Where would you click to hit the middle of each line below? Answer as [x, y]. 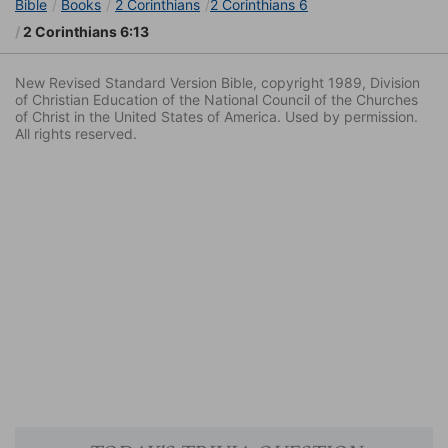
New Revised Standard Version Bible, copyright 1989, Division [217, 83]
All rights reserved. [76, 134]
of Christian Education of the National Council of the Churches [216, 100]
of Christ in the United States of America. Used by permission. [216, 117]
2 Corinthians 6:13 [84, 32]
